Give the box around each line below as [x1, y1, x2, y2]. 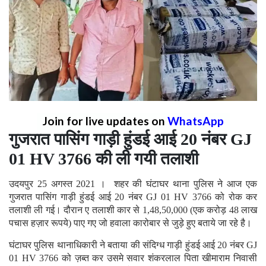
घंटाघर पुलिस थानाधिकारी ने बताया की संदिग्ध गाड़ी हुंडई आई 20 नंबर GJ [9, 239, 257, 250]
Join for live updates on [42, 113, 167, 128]
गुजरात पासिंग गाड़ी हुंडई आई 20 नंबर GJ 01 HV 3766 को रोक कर [9, 191, 257, 202]
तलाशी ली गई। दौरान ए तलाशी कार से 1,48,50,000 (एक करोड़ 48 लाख [9, 204, 257, 215]
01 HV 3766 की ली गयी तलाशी [9, 149, 198, 168]
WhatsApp [167, 113, 224, 128]
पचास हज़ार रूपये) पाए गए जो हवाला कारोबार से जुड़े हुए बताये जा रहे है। [9, 217, 254, 228]
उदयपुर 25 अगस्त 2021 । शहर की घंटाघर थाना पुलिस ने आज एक [9, 178, 257, 189]
